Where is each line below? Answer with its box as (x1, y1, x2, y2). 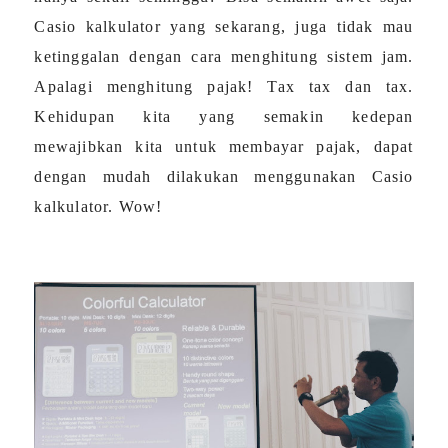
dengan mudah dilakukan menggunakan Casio (34, 167, 414, 185)
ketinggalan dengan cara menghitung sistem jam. (34, 47, 414, 65)
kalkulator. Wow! (34, 197, 163, 215)
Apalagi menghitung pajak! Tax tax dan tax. (34, 77, 414, 95)
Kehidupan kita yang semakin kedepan (34, 107, 414, 125)
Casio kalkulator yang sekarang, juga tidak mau (34, 17, 414, 35)
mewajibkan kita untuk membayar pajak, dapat (34, 137, 414, 155)
